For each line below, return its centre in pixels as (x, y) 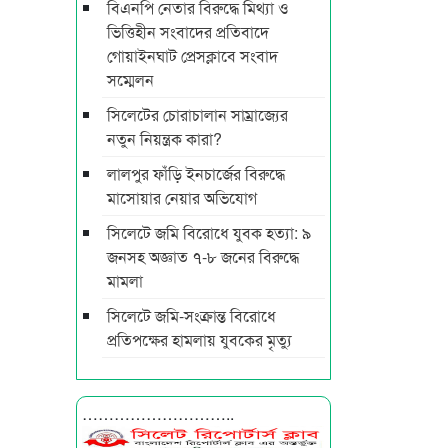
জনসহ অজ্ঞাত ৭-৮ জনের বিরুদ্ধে (203, 256)
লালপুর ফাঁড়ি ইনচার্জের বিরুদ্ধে (196, 173)
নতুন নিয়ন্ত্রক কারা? (164, 138)
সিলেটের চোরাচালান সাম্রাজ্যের (197, 114)
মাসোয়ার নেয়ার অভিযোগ (182, 197)
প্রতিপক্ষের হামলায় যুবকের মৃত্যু (199, 339)
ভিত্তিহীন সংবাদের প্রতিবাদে (188, 31)
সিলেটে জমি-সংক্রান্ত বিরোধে (191, 315)
